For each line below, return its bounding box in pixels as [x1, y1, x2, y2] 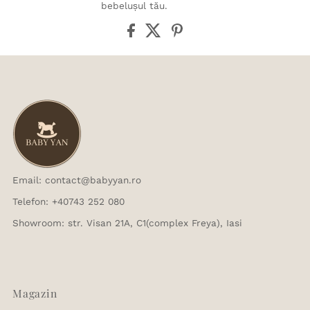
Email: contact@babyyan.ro [12, 174, 142, 185]
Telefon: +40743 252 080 [12, 195, 125, 207]
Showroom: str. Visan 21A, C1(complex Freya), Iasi [12, 217, 243, 228]
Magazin [12, 285, 57, 300]
